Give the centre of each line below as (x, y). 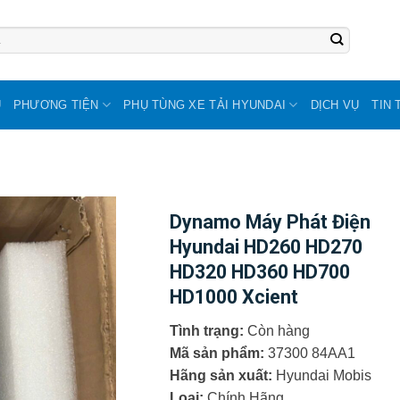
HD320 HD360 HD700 (260, 272)
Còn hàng (279, 330)
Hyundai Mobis (324, 375)
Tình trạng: (209, 330)
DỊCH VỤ (335, 104)
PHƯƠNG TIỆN (56, 104)
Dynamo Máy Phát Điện (271, 222)
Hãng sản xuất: (223, 375)
